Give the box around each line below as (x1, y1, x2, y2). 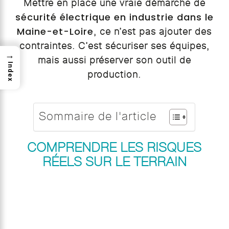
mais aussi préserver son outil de (37, 56, 191, 65)
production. (87, 70, 142, 80)
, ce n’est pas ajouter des (94, 27, 212, 37)
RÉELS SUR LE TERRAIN (42, 155, 187, 168)
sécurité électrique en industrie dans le (15, 11, 214, 24)
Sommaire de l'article (39, 110, 157, 122)
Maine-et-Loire (17, 25, 94, 38)
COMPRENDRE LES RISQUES (27, 141, 202, 154)
